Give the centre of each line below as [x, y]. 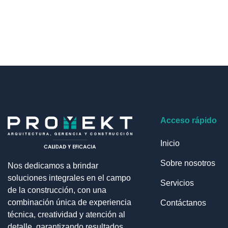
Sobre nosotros [188, 163]
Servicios [177, 183]
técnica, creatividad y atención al [66, 215]
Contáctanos [183, 203]
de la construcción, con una [57, 190]
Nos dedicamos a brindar [53, 166]
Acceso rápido [189, 120]
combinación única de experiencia [69, 203]
